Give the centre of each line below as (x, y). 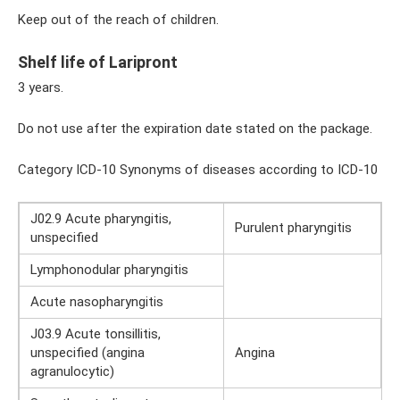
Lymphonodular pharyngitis (109, 270)
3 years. (41, 88)
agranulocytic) (72, 372)
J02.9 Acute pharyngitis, (101, 219)
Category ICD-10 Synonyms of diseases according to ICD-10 (198, 170)
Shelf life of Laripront (98, 62)
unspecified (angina (87, 353)
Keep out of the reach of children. (118, 20)
